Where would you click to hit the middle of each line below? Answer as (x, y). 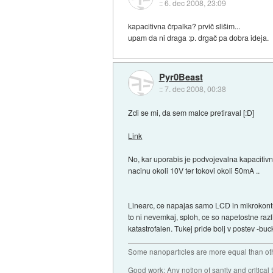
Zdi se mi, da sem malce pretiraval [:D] (191, 112)
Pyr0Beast (181, 77)
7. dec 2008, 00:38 (195, 89)
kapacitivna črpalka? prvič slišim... (184, 26)
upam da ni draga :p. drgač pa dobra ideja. (199, 38)
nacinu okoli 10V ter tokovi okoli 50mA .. (194, 170)
